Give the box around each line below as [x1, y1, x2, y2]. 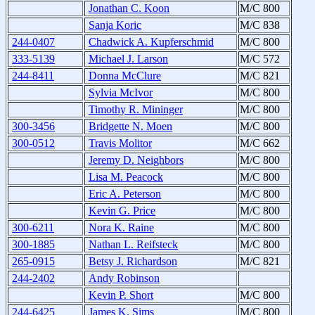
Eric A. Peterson [89, 188, 161, 200]
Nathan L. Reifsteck [89, 238, 178, 251]
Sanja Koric [89, 19, 141, 32]
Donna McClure [89, 70, 161, 82]
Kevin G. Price [89, 205, 155, 217]
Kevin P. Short [89, 289, 153, 302]
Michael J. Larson [89, 53, 168, 65]
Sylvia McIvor [89, 86, 153, 99]
